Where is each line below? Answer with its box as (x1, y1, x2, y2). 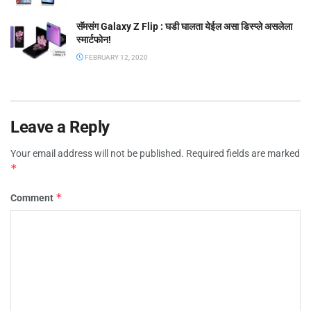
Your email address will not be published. (10, 148, 184, 160)
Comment (10, 192, 56, 204)
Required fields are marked (186, 148, 300, 160)
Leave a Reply (10, 117, 110, 137)
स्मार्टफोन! (76, 34, 111, 46)
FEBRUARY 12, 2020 (83, 53, 148, 62)
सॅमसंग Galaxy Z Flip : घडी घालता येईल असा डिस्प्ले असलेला (76, 21, 292, 33)
